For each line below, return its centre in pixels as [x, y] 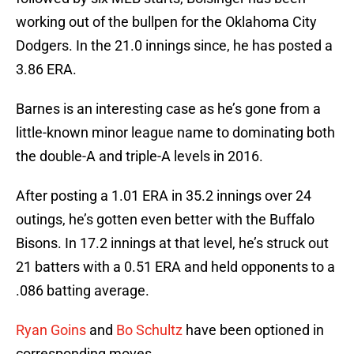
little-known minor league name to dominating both [175, 133]
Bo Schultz [149, 330]
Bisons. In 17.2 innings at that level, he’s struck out [172, 243]
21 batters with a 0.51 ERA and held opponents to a [175, 267]
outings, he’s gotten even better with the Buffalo [165, 220]
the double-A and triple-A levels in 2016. [139, 156]
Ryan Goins [51, 330]
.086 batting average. [83, 291]
